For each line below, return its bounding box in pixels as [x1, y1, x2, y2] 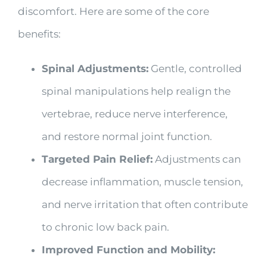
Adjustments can [152, 153, 241, 165]
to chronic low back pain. [41, 221, 169, 233]
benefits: [17, 27, 61, 40]
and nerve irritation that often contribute [41, 198, 248, 210]
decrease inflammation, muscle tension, [41, 175, 243, 188]
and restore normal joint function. [41, 130, 212, 142]
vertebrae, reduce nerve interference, [41, 107, 228, 120]
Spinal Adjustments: [41, 62, 148, 74]
